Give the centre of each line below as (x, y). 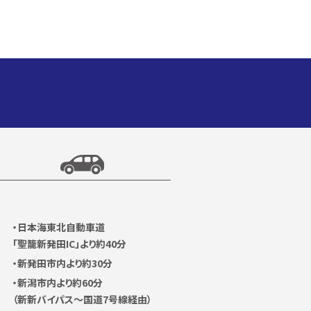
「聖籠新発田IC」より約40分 (69, 243)
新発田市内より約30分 (65, 263)
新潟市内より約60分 (60, 282)
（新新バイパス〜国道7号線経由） (82, 299)
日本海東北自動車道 (61, 227)
